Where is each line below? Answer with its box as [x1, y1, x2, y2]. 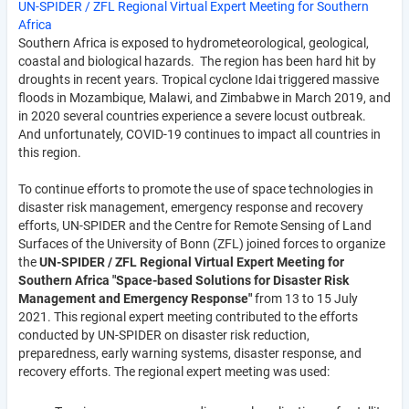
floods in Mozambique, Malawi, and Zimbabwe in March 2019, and [18, 89, 391, 105]
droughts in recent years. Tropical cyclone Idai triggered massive [18, 71, 379, 87]
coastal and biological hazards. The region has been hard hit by [18, 53, 376, 68]
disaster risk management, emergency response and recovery [18, 199, 363, 215]
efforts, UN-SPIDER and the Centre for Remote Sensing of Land [18, 217, 372, 233]
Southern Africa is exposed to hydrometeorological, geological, [18, 35, 369, 50]
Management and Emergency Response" [18, 290, 255, 306]
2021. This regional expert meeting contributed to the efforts [18, 309, 358, 324]
